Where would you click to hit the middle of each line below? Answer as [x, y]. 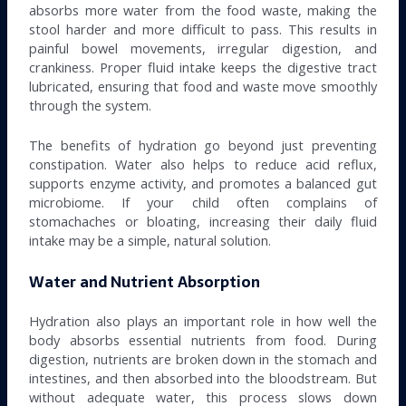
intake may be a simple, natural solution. [150, 241]
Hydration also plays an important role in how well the [203, 320]
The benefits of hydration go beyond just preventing [203, 145]
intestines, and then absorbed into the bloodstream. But [203, 377]
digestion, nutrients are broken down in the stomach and [203, 358]
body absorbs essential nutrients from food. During [203, 339]
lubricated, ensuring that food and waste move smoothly [203, 87]
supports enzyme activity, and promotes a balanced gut [203, 184]
